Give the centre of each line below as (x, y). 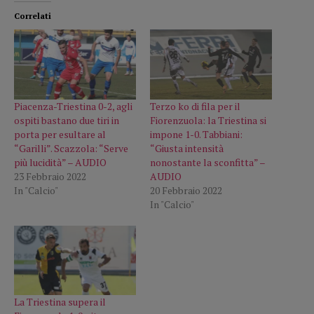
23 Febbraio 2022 (50, 176)
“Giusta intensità (187, 148)
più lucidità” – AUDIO (60, 162)
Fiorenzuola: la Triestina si (208, 120)
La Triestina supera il (60, 302)
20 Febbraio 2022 (186, 190)
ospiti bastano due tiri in (67, 120)
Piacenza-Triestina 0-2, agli (73, 106)
